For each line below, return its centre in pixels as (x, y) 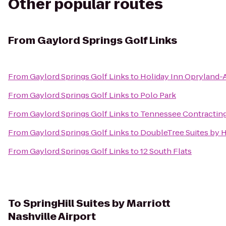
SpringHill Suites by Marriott (97, 203)
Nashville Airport (52, 216)
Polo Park (158, 95)
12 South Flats (166, 151)
